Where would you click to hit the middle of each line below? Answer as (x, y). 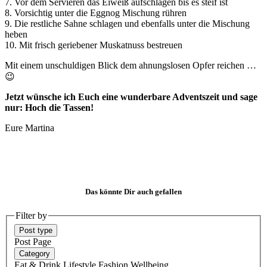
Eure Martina (30, 128)
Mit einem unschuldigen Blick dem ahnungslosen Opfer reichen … (131, 66)
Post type (36, 231)
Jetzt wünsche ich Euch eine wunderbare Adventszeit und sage (131, 97)
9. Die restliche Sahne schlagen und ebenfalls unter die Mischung (127, 24)
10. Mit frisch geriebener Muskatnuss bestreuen (94, 45)
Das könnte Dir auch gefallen (133, 192)
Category (35, 254)
